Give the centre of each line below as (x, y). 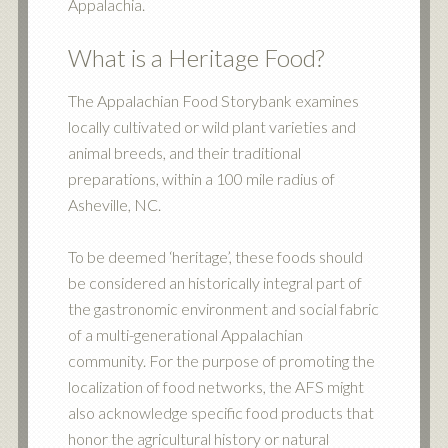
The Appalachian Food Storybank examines (213, 100)
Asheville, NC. (114, 204)
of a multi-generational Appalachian (185, 334)
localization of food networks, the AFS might (215, 386)
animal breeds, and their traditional (184, 152)
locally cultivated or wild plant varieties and (211, 126)
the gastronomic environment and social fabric (223, 308)
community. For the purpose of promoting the (221, 360)
